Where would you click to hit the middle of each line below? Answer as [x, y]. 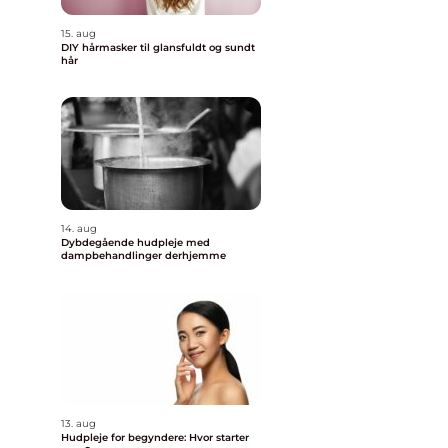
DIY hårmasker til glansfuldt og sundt [158, 47]
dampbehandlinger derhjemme [143, 255]
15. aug [78, 33]
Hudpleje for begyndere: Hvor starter [155, 437]
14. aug [79, 228]
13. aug [78, 423]
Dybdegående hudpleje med [135, 242]
